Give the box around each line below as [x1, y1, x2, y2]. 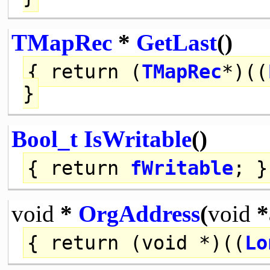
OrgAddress [78, 200, 200, 227]
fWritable [130, 157, 234, 179]
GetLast [136, 29, 217, 55]
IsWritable [83, 125, 192, 152]
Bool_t [11, 125, 78, 152]
